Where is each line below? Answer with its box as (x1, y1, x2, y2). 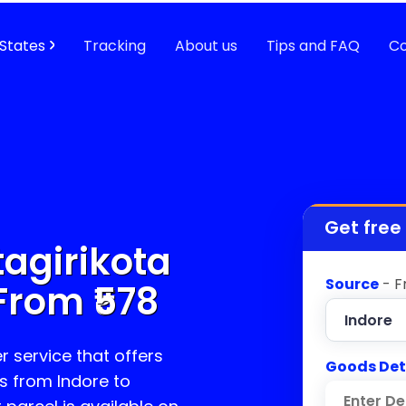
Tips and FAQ (266, 34, 360, 56)
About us (175, 34, 237, 56)
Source (325, 274, 379, 295)
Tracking (83, 34, 146, 56)
